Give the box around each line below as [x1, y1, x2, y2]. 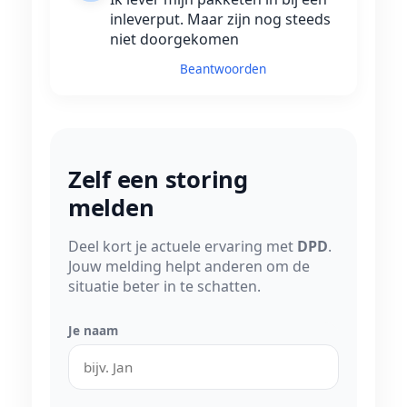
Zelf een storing [68, 164, 248, 196]
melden [68, 192, 154, 224]
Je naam [68, 322, 118, 340]
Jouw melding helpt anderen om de [68, 256, 310, 277]
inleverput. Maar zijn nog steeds [110, 9, 331, 30]
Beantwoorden [179, 60, 266, 78]
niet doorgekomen [110, 29, 239, 50]
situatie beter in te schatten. [68, 276, 261, 297]
